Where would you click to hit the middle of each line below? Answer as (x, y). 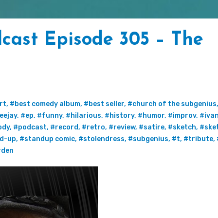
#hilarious (83, 115)
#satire (152, 127)
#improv (182, 115)
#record (64, 127)
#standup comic (47, 139)
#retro (93, 127)
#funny (50, 115)
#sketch (182, 127)
